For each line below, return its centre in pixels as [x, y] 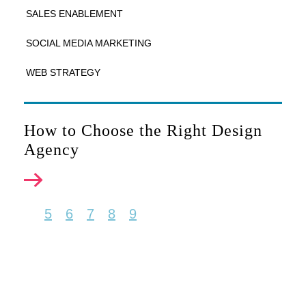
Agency [52, 150]
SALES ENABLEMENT [74, 14]
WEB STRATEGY [63, 72]
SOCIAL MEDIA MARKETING [89, 43]
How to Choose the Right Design [143, 130]
